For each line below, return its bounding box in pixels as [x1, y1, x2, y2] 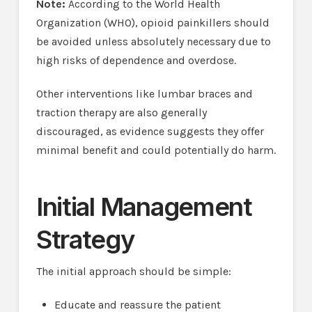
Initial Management [36, 192, 252, 223]
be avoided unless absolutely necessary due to [36, 34, 271, 48]
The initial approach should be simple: [36, 264, 231, 278]
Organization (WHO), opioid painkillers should [36, 15, 270, 29]
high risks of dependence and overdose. [36, 53, 236, 67]
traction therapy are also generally [36, 105, 207, 119]
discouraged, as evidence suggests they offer [36, 124, 264, 138]
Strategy [36, 224, 135, 256]
